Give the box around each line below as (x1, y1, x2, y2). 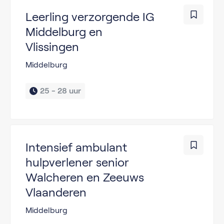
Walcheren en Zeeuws (25, 170, 144, 184)
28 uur (57, 86, 81, 95)
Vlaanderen (25, 185, 86, 199)
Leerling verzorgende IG (25, 9, 154, 23)
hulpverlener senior (25, 155, 129, 169)
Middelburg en (25, 24, 102, 38)
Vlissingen (25, 39, 79, 53)
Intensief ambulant (25, 140, 127, 154)
